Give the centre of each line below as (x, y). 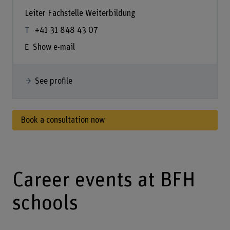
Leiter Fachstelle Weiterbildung (80, 14)
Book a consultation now (63, 120)
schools (45, 203)
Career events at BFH (104, 180)
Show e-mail (54, 47)
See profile (53, 81)
